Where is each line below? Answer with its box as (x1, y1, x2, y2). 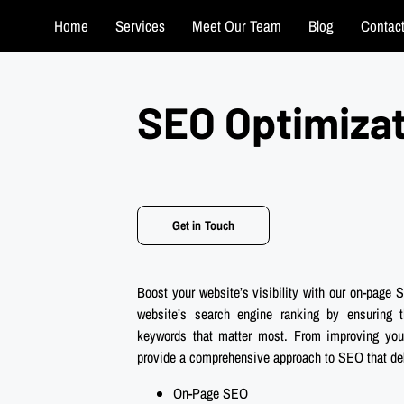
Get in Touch (171, 217, 235, 234)
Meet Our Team (192, 16, 281, 36)
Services (115, 16, 165, 36)
